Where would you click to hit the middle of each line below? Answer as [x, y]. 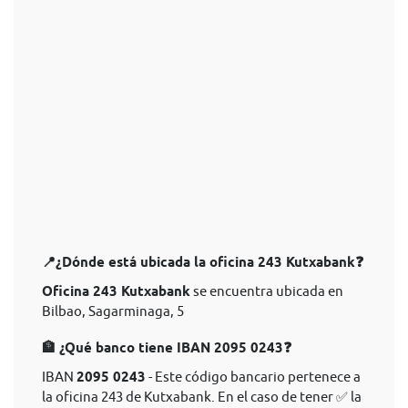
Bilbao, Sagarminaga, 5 [113, 311]
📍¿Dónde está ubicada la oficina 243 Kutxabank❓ [203, 262]
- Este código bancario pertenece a [253, 377]
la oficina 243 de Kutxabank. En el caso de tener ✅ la [202, 397]
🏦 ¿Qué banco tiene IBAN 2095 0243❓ [167, 348]
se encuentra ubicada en [267, 291]
